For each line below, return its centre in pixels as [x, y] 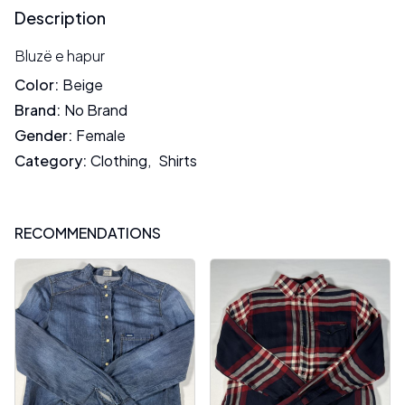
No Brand [96, 110]
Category [48, 160]
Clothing [119, 160]
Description [60, 18]
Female [101, 135]
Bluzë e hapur [60, 56]
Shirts [178, 160]
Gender [41, 135]
